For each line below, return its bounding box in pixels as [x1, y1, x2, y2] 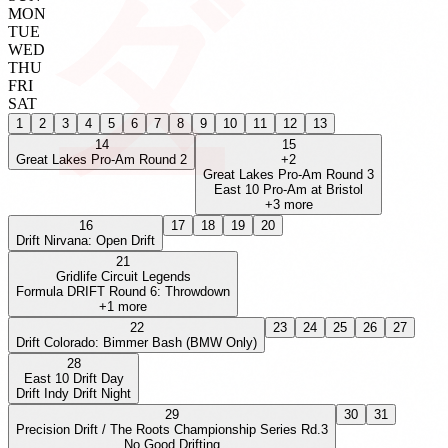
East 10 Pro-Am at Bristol [214, 182, 363, 198]
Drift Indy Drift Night [16, 386, 131, 402]
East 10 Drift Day [23, 371, 124, 387]
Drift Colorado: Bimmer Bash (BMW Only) [16, 335, 257, 351]
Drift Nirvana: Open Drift [16, 233, 155, 249]
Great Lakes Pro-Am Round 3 [203, 167, 374, 183]
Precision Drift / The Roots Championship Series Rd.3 [16, 422, 328, 438]
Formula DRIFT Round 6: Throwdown [16, 284, 230, 300]
